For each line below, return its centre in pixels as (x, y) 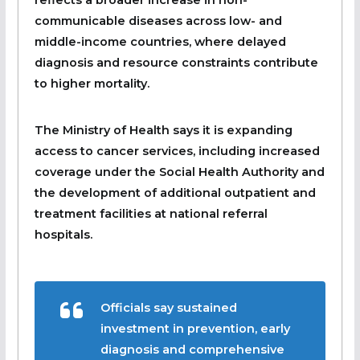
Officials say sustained (168, 307)
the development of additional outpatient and (175, 192)
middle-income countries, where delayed (160, 41)
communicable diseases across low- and (158, 20)
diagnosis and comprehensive (192, 349)
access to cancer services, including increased (177, 151)
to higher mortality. (92, 83)
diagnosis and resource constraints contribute (176, 62)
